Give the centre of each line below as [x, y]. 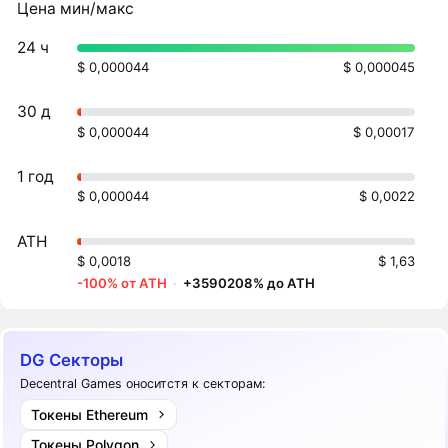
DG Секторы [72, 359]
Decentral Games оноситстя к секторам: [143, 384]
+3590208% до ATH [249, 283]
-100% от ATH [122, 283]
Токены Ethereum [89, 414]
